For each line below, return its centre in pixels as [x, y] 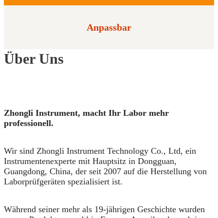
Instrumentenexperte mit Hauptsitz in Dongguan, [90, 161]
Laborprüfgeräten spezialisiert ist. [63, 182]
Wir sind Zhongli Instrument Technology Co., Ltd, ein [100, 151]
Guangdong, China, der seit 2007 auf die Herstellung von [105, 172]
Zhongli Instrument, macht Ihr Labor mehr [86, 113]
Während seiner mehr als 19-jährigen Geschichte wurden [104, 209]
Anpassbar [109, 27]
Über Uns [34, 59]
